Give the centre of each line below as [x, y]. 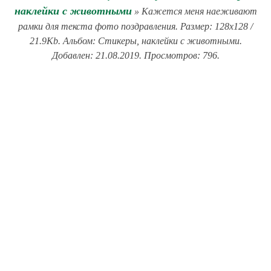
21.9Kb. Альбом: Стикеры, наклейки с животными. [135, 41]
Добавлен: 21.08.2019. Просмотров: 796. [135, 55]
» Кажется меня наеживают [194, 11]
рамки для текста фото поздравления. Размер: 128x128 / [135, 26]
